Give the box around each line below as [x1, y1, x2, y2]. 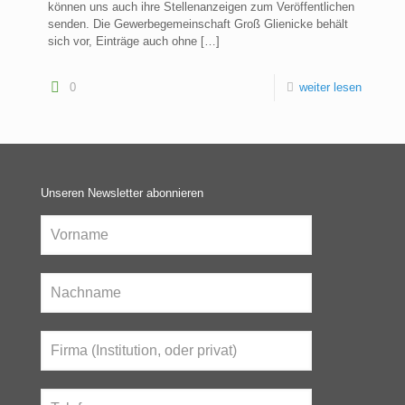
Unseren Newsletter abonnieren [41, 186, 203, 201]
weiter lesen [299, 80, 362, 95]
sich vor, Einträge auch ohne [48, 34, 197, 49]
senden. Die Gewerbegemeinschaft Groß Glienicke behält [48, 17, 348, 32]
